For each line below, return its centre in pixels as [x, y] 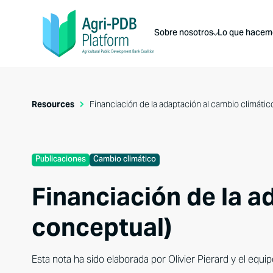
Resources [54, 104]
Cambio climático [125, 160]
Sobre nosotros [184, 34]
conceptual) [102, 227]
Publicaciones [61, 160]
